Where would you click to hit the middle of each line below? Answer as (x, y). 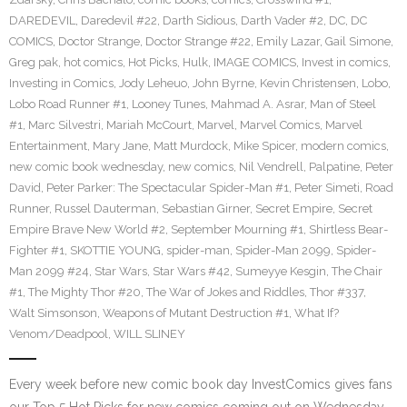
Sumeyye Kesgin (281, 271)
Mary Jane (120, 146)
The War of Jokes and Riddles (225, 292)
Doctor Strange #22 (198, 41)
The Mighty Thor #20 (84, 292)
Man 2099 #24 (49, 271)
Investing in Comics (61, 83)
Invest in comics (345, 62)
